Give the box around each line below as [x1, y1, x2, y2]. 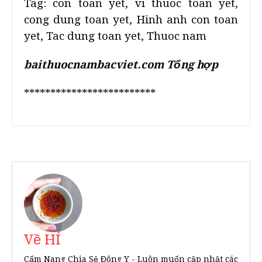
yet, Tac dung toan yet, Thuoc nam [24, 30, 206, 42]
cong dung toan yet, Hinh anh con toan [24, 13, 238, 26]
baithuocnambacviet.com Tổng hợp [24, 58, 218, 71]
